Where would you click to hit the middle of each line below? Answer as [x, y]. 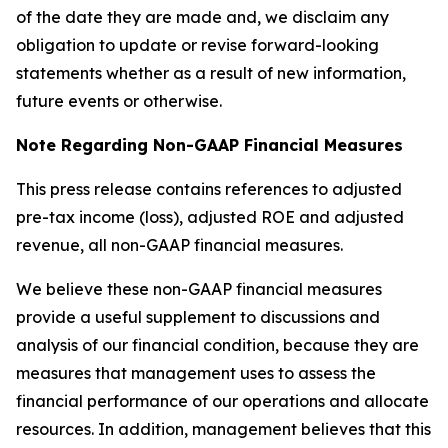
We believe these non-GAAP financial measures [199, 289]
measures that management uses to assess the [196, 373]
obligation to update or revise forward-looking [197, 45]
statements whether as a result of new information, [211, 73]
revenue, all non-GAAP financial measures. [179, 245]
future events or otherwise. [119, 101]
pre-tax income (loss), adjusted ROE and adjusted [210, 217]
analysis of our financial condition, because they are [217, 345]
